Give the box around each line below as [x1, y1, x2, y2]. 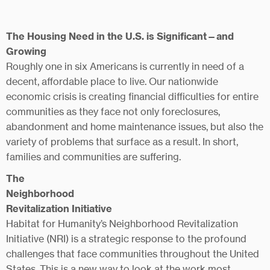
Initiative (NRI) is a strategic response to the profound [6, 233, 246, 245]
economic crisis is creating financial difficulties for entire [6, 90, 259, 102]
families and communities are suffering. [6, 151, 181, 163]
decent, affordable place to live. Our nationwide [6, 75, 218, 87]
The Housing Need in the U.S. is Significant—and [6, 30, 234, 42]
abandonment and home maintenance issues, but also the [6, 121, 263, 133]
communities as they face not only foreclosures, [6, 105, 220, 118]
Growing [6, 45, 46, 57]
